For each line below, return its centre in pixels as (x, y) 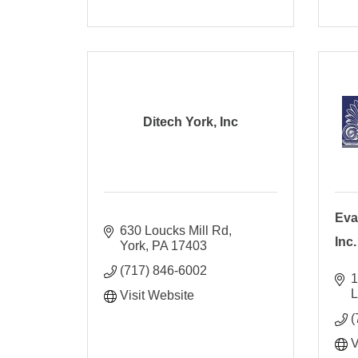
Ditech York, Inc (191, 121)
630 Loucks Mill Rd (175, 230)
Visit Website (157, 295)
